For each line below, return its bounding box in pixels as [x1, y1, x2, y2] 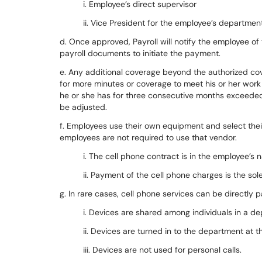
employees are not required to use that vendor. [60, 132, 237, 143]
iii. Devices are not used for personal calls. [83, 244, 242, 255]
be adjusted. [60, 102, 107, 112]
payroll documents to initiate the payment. [60, 48, 220, 58]
